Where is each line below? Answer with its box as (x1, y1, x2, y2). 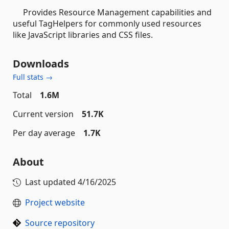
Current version (13, 108, 74, 120)
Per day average (13, 127, 75, 139)
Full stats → (13, 72, 53, 82)
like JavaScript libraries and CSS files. (13, 29, 153, 40)
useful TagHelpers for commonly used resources (13, 17, 201, 29)
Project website (25, 196, 85, 208)
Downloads (13, 56, 69, 71)
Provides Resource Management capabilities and (13, 6, 212, 18)
